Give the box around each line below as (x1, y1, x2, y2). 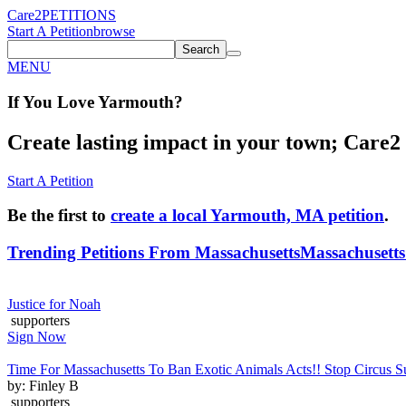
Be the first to (7, 206, 111, 226)
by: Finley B (7, 377, 79, 393)
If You (7, 92, 53, 111)
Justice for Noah (7, 295, 101, 312)
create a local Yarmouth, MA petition (111, 206, 384, 226)
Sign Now (7, 328, 66, 344)
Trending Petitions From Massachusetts (7, 242, 300, 262)
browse (93, 24, 135, 39)
